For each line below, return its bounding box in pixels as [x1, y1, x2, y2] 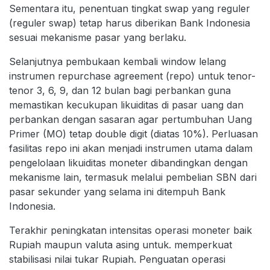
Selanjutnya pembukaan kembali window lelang [9, 55, 226, 67]
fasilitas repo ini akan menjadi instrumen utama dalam [9, 142, 253, 154]
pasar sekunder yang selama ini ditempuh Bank [9, 185, 225, 198]
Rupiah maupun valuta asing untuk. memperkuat [9, 238, 232, 251]
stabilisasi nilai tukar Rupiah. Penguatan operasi [9, 253, 225, 265]
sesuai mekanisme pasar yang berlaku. [9, 31, 186, 43]
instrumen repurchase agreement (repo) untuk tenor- [9, 69, 256, 82]
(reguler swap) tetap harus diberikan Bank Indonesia [9, 16, 250, 29]
